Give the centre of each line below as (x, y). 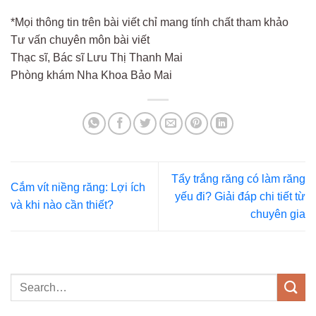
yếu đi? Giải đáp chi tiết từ (240, 196)
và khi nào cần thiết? (62, 205)
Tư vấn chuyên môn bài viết (80, 39)
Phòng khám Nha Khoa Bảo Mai (91, 75)
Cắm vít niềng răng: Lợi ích (78, 188)
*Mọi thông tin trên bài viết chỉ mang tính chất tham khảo (150, 22)
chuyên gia (278, 214)
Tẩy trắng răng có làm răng (238, 178)
